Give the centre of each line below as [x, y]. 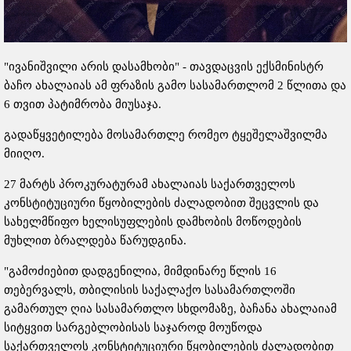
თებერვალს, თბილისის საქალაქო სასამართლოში [150, 290]
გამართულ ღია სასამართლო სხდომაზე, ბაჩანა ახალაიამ [170, 309]
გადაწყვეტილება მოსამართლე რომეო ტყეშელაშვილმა [166, 135]
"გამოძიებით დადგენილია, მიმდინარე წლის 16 [140, 271]
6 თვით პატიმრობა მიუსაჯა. [83, 105]
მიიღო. [24, 154]
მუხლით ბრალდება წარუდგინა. [95, 241]
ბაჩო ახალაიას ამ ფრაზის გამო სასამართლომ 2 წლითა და [175, 86]
